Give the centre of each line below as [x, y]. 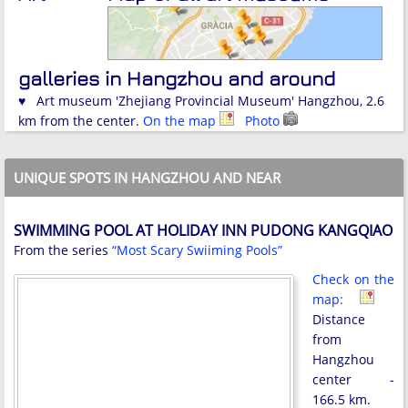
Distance [339, 320]
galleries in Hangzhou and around [177, 78]
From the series [63, 250]
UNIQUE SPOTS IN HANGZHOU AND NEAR [147, 177]
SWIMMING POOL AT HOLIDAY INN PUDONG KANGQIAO [203, 231]
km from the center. [81, 120]
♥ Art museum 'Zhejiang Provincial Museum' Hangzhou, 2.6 [201, 100]
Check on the [353, 280]
